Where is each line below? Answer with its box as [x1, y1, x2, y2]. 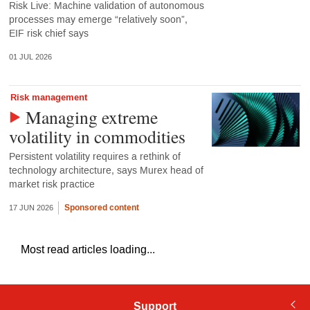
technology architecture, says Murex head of [8, 163, 203, 177]
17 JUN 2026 [8, 203, 53, 212]
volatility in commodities [8, 124, 185, 148]
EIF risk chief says [8, 27, 89, 41]
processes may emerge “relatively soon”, [8, 13, 188, 27]
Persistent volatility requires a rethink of [8, 149, 181, 163]
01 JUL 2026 [8, 53, 52, 62]
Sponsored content [64, 201, 139, 214]
